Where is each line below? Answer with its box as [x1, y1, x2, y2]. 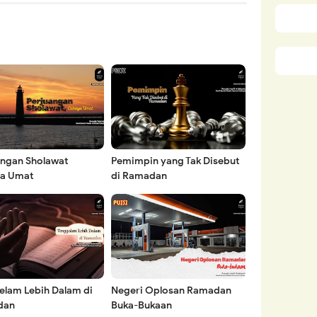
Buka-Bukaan [111, 299, 173, 312]
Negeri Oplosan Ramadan [111, 284, 232, 297]
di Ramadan [111, 170, 168, 183]
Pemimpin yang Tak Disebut [111, 155, 240, 168]
